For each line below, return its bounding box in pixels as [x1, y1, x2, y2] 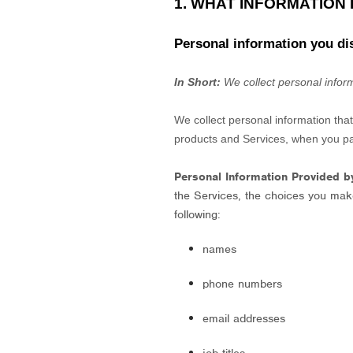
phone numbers [203, 277, 283, 291]
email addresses [203, 311, 286, 325]
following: [174, 207, 221, 221]
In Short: [174, 76, 221, 88]
